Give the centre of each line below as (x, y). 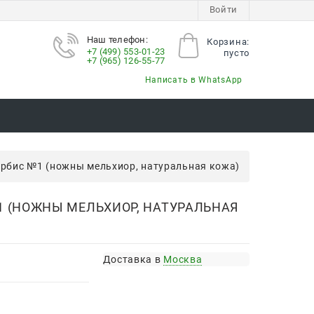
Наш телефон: (117, 40)
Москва (183, 259)
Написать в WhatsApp (193, 80)
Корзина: (228, 41)
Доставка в (133, 259)
